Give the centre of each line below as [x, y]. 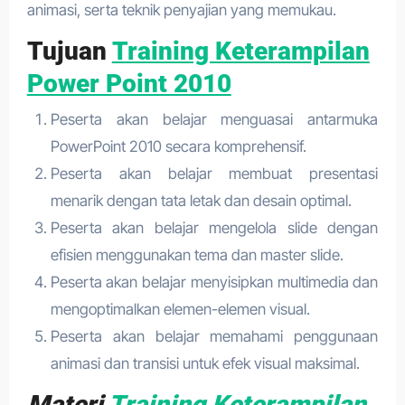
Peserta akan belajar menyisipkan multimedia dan [214, 282]
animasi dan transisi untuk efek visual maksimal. [205, 363]
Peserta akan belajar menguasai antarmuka [214, 119]
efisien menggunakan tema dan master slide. [197, 255]
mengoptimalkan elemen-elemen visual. [180, 309]
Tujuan [69, 51]
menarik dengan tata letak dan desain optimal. [201, 201]
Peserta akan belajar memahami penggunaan [214, 336]
